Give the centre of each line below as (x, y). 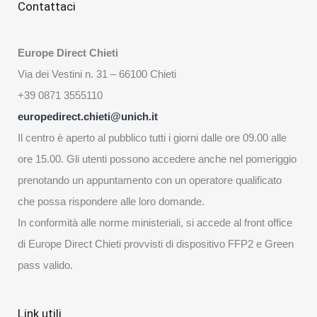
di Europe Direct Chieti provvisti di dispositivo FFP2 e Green (156, 244)
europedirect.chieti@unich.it (88, 116)
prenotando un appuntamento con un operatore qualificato (150, 180)
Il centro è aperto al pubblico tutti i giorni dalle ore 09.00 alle (152, 138)
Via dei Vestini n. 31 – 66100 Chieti (97, 74)
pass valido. (45, 265)
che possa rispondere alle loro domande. (111, 201)
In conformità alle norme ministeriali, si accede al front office (155, 223)
